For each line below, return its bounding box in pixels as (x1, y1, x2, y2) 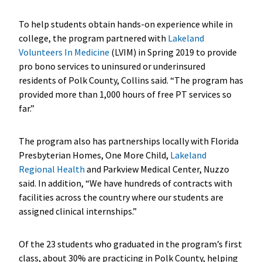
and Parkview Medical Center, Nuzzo (84, 163, 229, 175)
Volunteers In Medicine (18, 46, 109, 58)
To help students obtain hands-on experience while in (18, 18, 233, 30)
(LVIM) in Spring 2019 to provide (109, 46, 237, 58)
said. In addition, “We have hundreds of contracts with (18, 177, 232, 189)
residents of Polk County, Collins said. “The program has (18, 74, 243, 86)
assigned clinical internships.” (18, 205, 139, 217)
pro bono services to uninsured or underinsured (18, 60, 205, 72)
